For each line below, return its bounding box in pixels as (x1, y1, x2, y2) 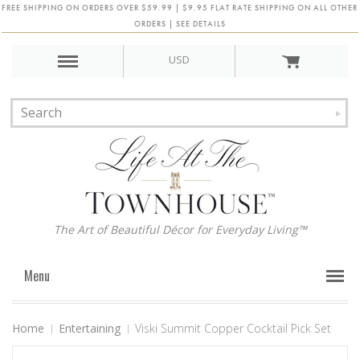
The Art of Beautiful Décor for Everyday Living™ (53, 222, 307, 237)
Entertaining (59, 321, 121, 336)
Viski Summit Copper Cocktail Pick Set (135, 321, 331, 336)
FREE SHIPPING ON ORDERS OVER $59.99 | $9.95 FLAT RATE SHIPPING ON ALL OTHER (2, 2, 358, 13)
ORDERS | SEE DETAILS (133, 18, 226, 29)
